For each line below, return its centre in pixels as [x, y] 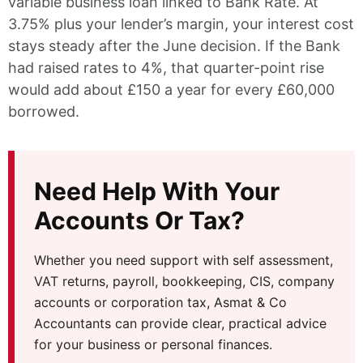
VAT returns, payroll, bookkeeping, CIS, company [184, 282]
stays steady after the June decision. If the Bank [174, 46]
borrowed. [44, 112]
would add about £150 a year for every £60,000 [171, 90]
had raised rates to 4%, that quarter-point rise [166, 68]
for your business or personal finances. [153, 345]
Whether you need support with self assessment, [184, 261]
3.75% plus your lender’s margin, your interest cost [181, 24]
